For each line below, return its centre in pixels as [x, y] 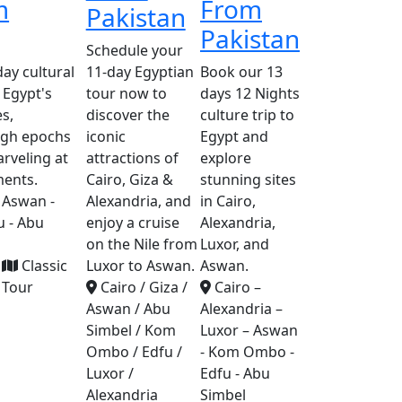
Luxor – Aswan [249, 330]
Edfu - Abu [235, 373]
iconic [105, 136]
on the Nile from [141, 244]
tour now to [126, 93]
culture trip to [247, 115]
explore [225, 158]
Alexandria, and [138, 201]
